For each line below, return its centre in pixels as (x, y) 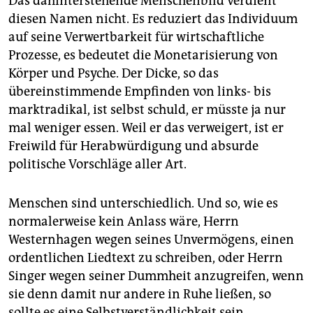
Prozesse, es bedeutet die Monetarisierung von (143, 55)
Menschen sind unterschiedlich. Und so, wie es (143, 203)
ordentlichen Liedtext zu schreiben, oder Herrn (146, 258)
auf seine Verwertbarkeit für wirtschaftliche (136, 37)
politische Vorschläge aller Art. (97, 164)
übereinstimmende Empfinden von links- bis (140, 92)
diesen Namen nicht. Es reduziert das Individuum (153, 19)
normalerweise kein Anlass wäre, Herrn (124, 221)
